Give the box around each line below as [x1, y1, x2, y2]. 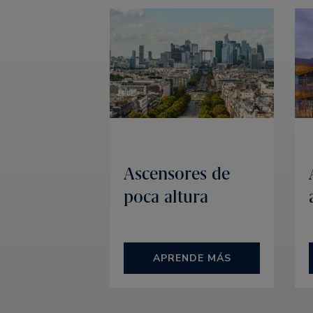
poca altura [124, 186, 208, 208]
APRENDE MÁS [152, 252, 231, 265]
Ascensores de [124, 163, 230, 185]
